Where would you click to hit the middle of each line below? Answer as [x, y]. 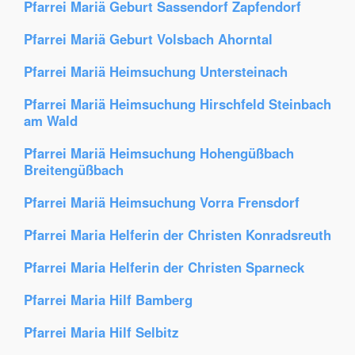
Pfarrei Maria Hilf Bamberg [108, 300]
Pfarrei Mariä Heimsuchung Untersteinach [156, 71]
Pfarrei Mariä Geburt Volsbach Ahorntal [148, 39]
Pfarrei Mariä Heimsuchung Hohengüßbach [159, 153]
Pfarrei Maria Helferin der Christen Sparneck [164, 267]
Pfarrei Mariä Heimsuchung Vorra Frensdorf [162, 202]
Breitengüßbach [74, 170]
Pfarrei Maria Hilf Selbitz [101, 332]
